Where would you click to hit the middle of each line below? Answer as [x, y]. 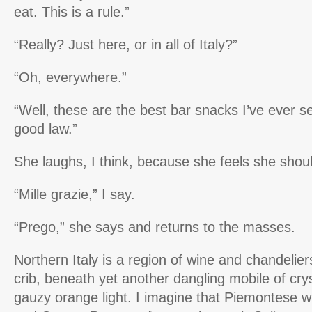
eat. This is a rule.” [72, 12]
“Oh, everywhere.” [70, 78]
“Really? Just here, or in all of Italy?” [126, 45]
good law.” [46, 129]
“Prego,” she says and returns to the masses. [155, 227]
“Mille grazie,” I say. [75, 195]
